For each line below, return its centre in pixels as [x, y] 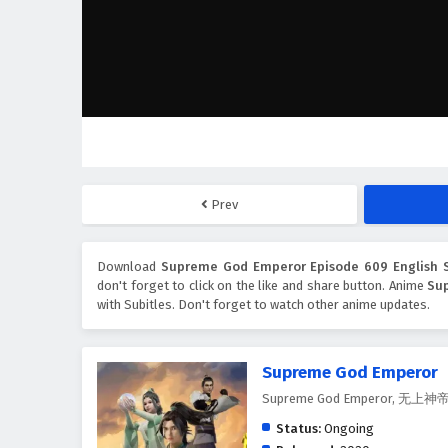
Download [129, 267]
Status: [298, 429]
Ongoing [347, 429]
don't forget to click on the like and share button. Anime [262, 286]
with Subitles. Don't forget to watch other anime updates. [263, 305]
